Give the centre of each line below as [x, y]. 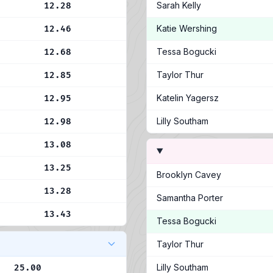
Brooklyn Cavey [189, 175]
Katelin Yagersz [188, 98]
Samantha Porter [190, 198]
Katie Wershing [187, 28]
